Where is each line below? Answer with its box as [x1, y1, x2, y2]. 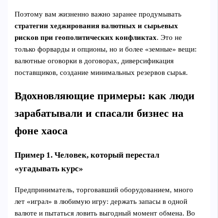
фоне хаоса [15, 125, 68, 137]
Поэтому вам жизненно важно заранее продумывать [15, 10, 182, 18]
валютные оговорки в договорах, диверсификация [15, 56, 174, 65]
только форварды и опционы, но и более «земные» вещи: [15, 45, 197, 53]
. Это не [157, 33, 182, 41]
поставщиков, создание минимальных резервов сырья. [15, 68, 188, 76]
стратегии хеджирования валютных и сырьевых [15, 21, 179, 30]
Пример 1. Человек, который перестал [15, 150, 160, 160]
